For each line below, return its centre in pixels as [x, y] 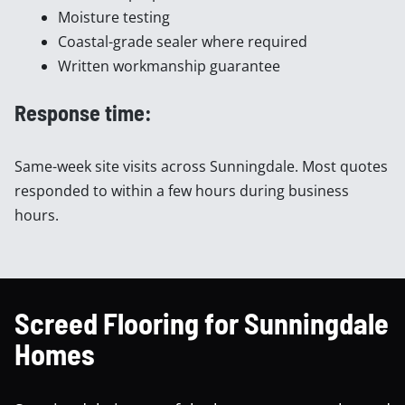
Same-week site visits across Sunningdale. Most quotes [201, 166]
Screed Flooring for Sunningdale [202, 323]
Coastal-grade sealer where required [183, 42]
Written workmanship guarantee [169, 66]
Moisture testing [114, 17]
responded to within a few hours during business [182, 191]
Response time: [85, 113]
